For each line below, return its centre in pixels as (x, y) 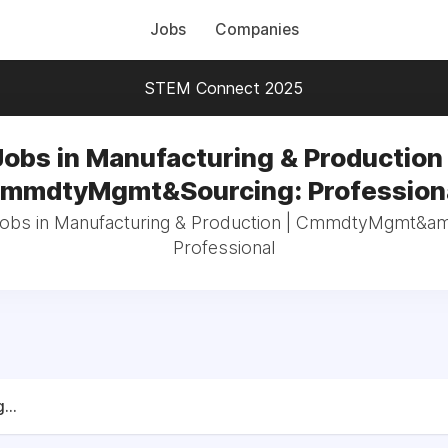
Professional (224, 247)
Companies (256, 29)
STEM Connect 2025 (224, 88)
